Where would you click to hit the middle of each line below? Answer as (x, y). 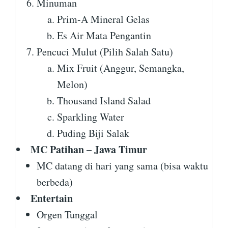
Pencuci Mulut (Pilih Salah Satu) (105, 52)
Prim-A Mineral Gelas (103, 19)
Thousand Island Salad (104, 101)
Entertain (52, 198)
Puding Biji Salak (93, 133)
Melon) (72, 84)
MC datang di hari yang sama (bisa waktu (122, 166)
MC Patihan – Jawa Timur (89, 150)
